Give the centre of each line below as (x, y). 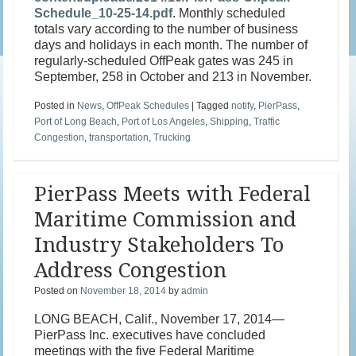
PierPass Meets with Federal (173, 194)
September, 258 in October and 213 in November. (173, 77)
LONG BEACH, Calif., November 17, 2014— (160, 319)
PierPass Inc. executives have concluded (150, 335)
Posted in (56, 106)
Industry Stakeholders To (159, 245)
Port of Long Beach (76, 122)
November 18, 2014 (124, 291)
